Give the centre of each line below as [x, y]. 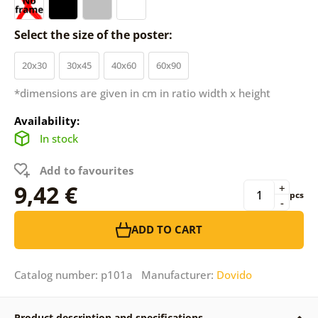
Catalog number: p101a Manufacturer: [115, 274]
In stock [59, 138]
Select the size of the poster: [94, 34]
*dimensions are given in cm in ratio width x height [142, 93]
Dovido [234, 274]
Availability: [46, 120]
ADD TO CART [167, 230]
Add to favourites [86, 170]
